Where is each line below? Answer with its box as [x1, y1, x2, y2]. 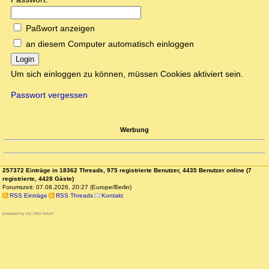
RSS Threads [55, 192, 93, 199]
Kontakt [101, 192, 124, 199]
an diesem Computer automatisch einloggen [26, 39, 194, 49]
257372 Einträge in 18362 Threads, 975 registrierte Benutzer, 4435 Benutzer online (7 [2, 167, 252, 174]
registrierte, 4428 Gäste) [2, 175, 74, 183]
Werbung [120, 125, 149, 133]
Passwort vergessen [11, 90, 88, 100]
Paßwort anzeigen [26, 23, 95, 34]
